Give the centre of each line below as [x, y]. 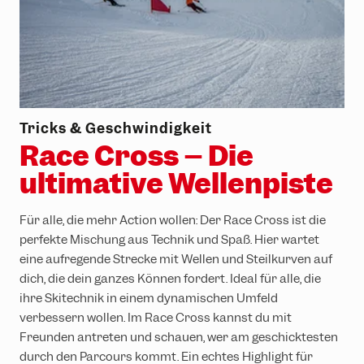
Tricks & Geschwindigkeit [116, 128]
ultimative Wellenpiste [176, 183]
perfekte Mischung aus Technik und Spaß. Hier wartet [169, 239]
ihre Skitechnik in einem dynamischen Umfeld [149, 298]
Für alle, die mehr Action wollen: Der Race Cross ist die [173, 220]
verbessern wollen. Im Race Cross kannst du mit [156, 317]
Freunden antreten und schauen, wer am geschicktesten [179, 337]
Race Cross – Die [136, 156]
